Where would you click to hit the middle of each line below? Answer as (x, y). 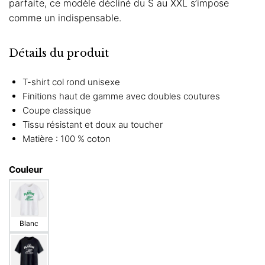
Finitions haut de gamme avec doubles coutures (121, 96)
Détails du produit (59, 53)
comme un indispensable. (65, 17)
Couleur (26, 170)
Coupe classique (56, 110)
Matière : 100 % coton (66, 138)
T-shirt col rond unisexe (71, 82)
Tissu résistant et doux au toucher (92, 124)
